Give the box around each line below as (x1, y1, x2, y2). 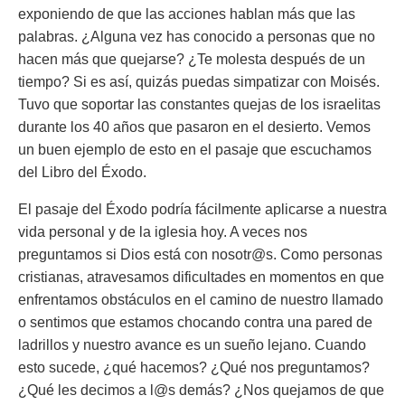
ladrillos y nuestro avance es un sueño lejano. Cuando (18, 337, 366, 353)
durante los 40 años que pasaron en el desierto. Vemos (18, 119, 371, 135)
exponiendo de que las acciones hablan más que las (18, 6, 355, 22)
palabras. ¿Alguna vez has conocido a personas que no (18, 29, 375, 44)
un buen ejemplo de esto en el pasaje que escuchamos (18, 142, 372, 157)
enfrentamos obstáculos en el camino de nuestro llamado (18, 292, 383, 307)
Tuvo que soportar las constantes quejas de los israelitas (18, 97, 381, 112)
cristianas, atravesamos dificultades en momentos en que (18, 269, 384, 285)
